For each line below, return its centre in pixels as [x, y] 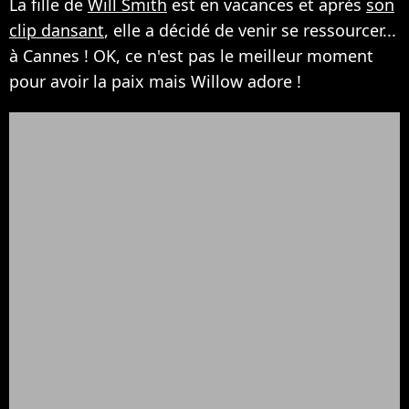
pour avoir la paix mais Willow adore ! [155, 81]
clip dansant [57, 30]
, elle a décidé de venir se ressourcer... [250, 30]
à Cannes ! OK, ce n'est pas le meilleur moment [191, 55]
